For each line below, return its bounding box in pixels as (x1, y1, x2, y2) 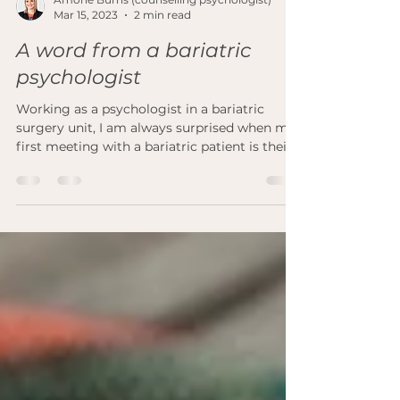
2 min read (134, 79, 191, 93)
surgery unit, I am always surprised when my (16, 191, 296, 207)
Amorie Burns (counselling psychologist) (54, 64, 271, 78)
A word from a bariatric (16, 110, 251, 134)
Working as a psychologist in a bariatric (16, 172, 264, 188)
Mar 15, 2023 (54, 79, 118, 93)
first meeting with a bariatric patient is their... (16, 210, 300, 226)
